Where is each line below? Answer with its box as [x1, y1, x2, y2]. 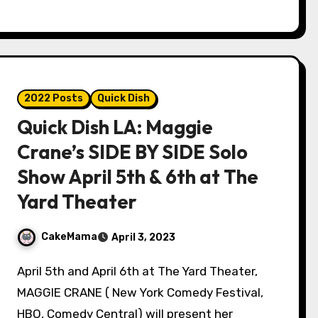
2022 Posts [24, 92, 84, 104]
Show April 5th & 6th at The [17, 165, 259, 189]
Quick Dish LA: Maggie [17, 115, 214, 139]
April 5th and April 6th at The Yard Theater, [17, 264, 26, 278]
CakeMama [41, 231, 98, 243]
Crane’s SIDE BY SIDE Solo [17, 140, 248, 164]
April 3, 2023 [111, 231, 176, 243]
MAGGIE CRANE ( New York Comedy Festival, [17, 285, 264, 300]
